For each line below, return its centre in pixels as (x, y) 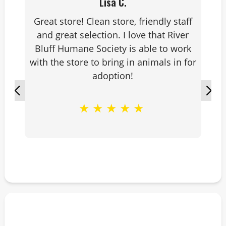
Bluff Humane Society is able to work (113, 48)
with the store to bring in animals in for (113, 62)
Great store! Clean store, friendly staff (113, 21)
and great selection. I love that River (113, 35)
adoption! (113, 76)
